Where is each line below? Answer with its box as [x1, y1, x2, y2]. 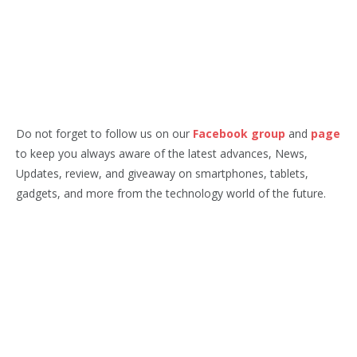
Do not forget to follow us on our [16, 126, 193, 142]
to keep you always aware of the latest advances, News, [16, 146, 308, 162]
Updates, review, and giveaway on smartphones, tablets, [16, 166, 308, 182]
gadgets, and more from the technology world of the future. [16, 186, 326, 202]
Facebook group [193, 126, 285, 142]
